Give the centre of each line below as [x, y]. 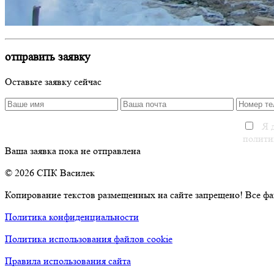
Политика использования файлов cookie [89, 239]
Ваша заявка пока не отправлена [73, 151]
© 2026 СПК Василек [50, 173]
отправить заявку [48, 57]
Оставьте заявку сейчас [53, 82]
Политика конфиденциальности [72, 217]
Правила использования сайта [68, 261]
